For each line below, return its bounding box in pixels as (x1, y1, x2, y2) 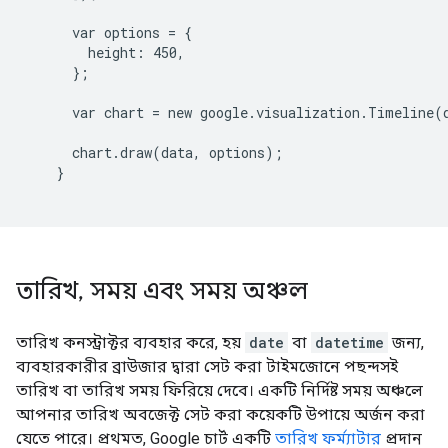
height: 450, (24, 43, 185, 62)
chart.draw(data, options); (24, 143, 283, 162)
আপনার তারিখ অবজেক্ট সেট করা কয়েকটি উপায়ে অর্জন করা (16, 405, 425, 424)
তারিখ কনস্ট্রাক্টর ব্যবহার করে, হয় (16, 333, 245, 352)
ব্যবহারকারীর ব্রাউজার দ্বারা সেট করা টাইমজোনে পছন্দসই (16, 357, 398, 376)
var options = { (24, 23, 192, 42)
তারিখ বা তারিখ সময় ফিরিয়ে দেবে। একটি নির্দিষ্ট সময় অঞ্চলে (16, 381, 423, 400)
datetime (315, 333, 384, 352)
